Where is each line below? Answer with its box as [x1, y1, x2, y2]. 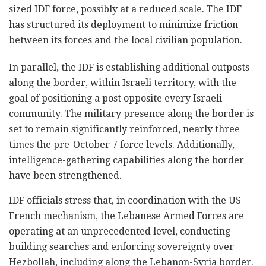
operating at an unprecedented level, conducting [9, 225, 230, 237]
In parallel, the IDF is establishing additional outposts [9, 61, 249, 73]
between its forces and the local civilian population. [9, 34, 242, 46]
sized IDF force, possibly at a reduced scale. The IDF [9, 3, 242, 15]
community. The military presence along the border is [9, 107, 254, 119]
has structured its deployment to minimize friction [9, 18, 238, 30]
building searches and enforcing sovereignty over [9, 240, 234, 252]
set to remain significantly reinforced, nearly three [9, 123, 240, 135]
